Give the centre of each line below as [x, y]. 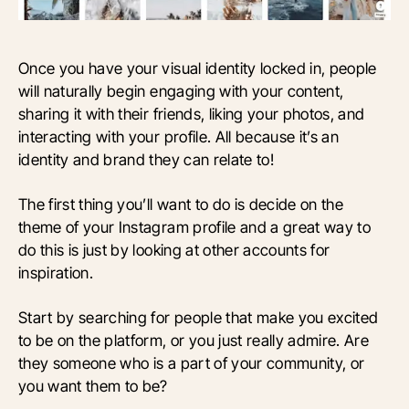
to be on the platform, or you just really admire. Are [194, 341]
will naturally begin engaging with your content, [181, 91]
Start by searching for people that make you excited [199, 318]
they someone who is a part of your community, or [192, 363]
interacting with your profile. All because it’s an [179, 137]
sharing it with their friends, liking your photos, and [192, 114]
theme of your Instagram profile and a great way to [195, 227]
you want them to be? [93, 386]
